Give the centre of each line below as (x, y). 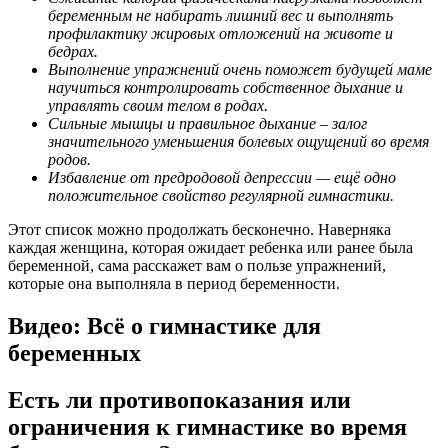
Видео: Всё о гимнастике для (164, 325)
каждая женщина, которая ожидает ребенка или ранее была (210, 248)
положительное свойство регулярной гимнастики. (221, 196)
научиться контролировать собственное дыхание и (225, 88)
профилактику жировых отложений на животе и (220, 34)
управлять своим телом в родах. (158, 106)
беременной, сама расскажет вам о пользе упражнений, (197, 266)
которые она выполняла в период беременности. (174, 284)
